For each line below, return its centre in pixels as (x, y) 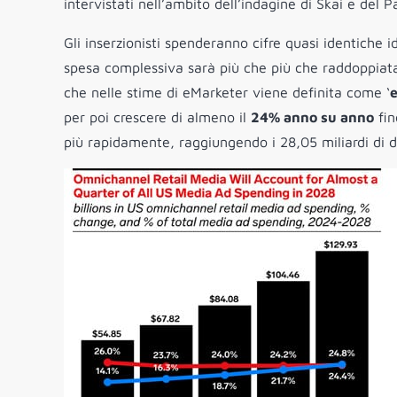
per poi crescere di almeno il (157, 117)
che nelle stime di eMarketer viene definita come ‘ (227, 93)
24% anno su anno (312, 117)
